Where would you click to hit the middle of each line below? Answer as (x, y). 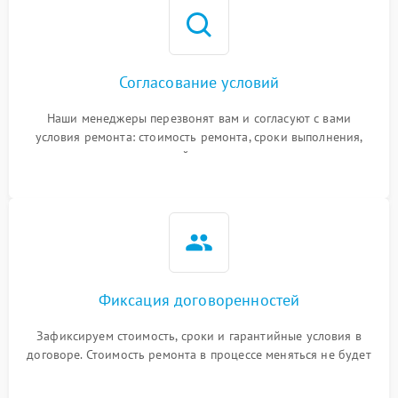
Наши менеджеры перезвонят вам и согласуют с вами (199, 118)
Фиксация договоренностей (199, 300)
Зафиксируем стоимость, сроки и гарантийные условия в (199, 336)
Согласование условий (199, 82)
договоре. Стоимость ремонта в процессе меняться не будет (199, 354)
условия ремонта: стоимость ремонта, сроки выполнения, (199, 137)
